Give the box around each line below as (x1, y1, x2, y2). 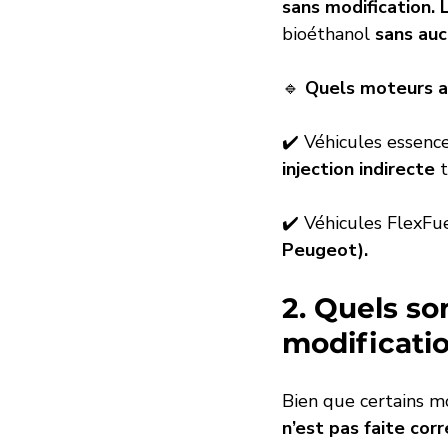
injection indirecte (282, 157, 435, 182)
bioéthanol (282, 22, 375, 47)
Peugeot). (282, 238, 368, 263)
